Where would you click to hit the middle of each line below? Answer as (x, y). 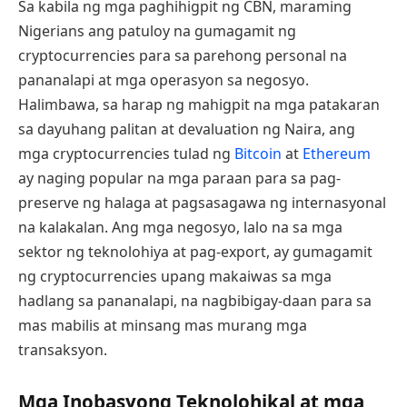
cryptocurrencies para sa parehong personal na (183, 56)
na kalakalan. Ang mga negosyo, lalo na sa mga (180, 228)
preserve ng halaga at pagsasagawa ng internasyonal (202, 203)
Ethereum (337, 154)
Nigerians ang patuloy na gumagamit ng (157, 31)
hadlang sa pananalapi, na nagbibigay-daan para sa (195, 301)
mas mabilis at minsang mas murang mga (163, 326)
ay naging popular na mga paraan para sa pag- (179, 179)
